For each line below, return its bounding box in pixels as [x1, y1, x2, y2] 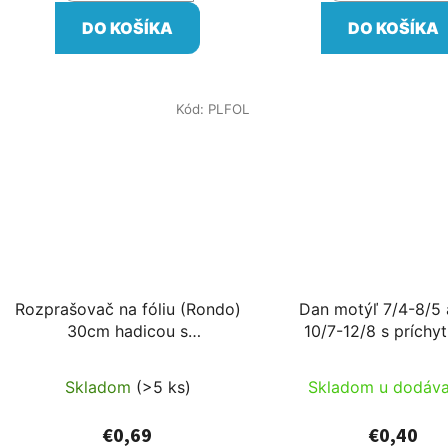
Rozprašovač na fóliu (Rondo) [14, 298, 241, 319]
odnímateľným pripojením [31, 342, 225, 363]
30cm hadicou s [67, 320, 189, 341]
